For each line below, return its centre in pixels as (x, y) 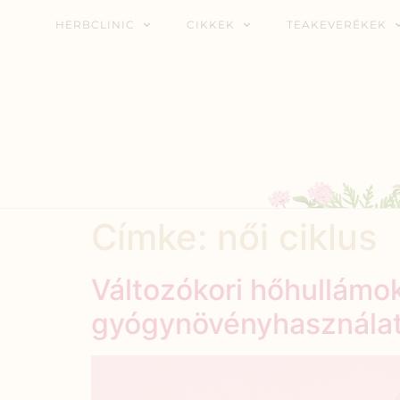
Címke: (154, 237)
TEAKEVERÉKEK (337, 25)
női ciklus (297, 237)
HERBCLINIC (95, 25)
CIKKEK (211, 25)
